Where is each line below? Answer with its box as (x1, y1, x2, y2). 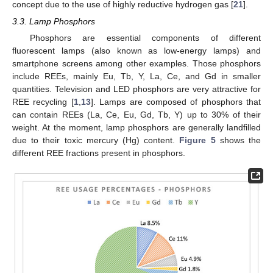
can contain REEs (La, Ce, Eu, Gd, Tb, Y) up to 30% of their (12, 109, 261, 119)
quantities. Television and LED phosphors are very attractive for (12, 83, 261, 94)
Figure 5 (179, 135, 216, 145)
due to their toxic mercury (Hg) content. (12, 135, 180, 145)
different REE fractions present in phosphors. (12, 147, 185, 158)
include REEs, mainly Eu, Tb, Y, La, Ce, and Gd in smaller (12, 71, 261, 81)
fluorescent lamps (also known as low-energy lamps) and (12, 45, 261, 55)
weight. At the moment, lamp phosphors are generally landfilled (12, 122, 261, 132)
